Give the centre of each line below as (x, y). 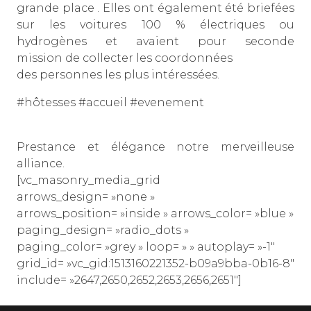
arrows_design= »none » (86, 197)
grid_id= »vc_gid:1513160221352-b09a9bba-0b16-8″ (155, 264)
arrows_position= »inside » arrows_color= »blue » (155, 214)
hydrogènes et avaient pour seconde (155, 42)
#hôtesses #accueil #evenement (110, 103)
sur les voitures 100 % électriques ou (155, 25)
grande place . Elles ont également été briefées (155, 8)
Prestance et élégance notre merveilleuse (155, 147)
